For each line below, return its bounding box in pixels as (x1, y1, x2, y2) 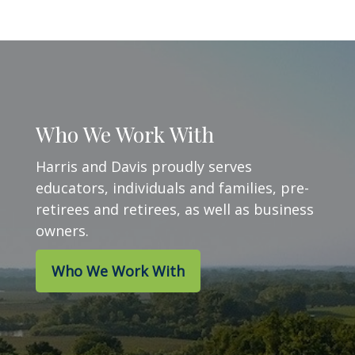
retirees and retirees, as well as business (36, 200, 314, 219)
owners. (36, 221, 89, 240)
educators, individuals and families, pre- (36, 178, 309, 197)
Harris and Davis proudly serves (36, 157, 252, 176)
